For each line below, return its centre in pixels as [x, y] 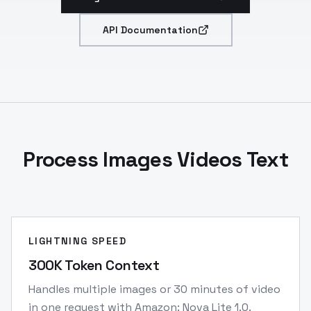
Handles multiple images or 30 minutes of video [154, 289]
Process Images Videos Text [155, 159]
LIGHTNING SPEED [77, 241]
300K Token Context [94, 265]
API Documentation [150, 30]
